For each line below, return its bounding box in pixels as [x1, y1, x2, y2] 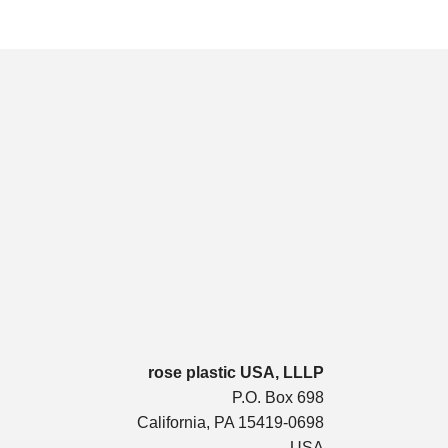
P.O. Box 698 [232, 388, 324, 406]
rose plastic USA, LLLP [148, 363, 324, 381]
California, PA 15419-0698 [137, 413, 324, 431]
